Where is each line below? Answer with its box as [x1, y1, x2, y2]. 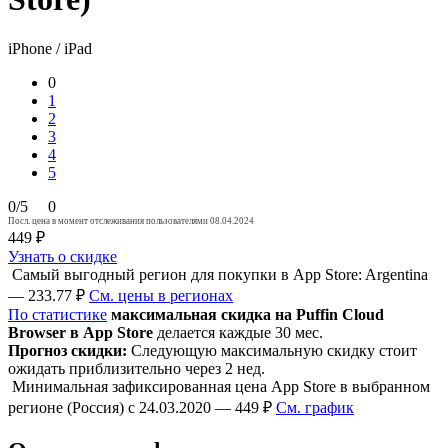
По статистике [8, 305, 107, 323]
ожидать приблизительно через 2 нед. [8, 359, 265, 377]
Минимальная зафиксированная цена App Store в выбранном [12, 377, 430, 395]
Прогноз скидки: [8, 341, 127, 359]
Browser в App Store [8, 323, 153, 341]
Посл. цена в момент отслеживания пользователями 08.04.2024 [8, 215, 254, 226]
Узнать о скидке [8, 247, 117, 265]
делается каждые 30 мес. [153, 323, 323, 341]
